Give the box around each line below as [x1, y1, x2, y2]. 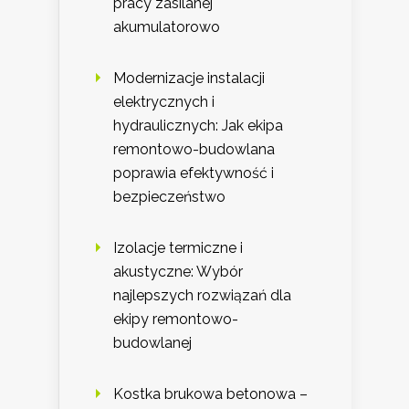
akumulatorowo [113, 17, 220, 36]
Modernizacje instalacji [113, 68, 265, 87]
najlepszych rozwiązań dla [113, 286, 291, 304]
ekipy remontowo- [113, 309, 238, 328]
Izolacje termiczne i [113, 238, 243, 257]
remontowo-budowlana [113, 140, 275, 158]
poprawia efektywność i [113, 163, 274, 182]
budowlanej [113, 333, 192, 351]
